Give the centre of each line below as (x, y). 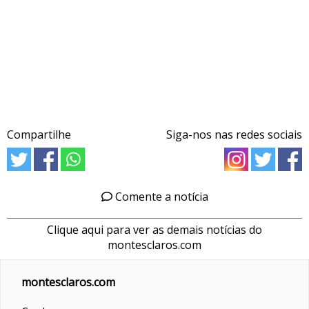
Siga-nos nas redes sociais (234, 134)
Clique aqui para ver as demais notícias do (154, 229)
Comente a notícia (160, 196)
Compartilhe (39, 134)
